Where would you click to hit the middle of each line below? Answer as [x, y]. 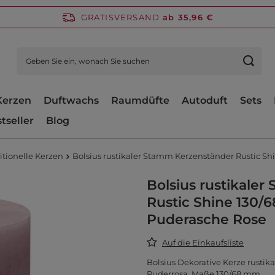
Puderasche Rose [207, 219]
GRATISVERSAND [120, 17]
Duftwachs [71, 100]
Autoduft [205, 100]
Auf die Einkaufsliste [203, 242]
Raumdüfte [140, 100]
